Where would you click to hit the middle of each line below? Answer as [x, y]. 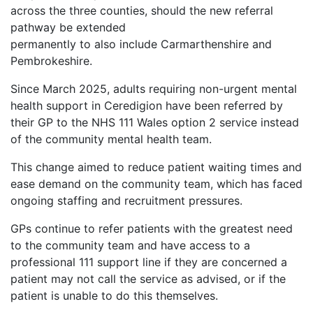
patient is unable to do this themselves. [118, 296]
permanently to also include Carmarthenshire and [141, 44]
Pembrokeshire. [53, 61]
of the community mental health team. [115, 139]
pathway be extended [68, 28]
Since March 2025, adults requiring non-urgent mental [154, 89]
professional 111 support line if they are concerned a [149, 262]
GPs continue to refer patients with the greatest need [152, 229]
